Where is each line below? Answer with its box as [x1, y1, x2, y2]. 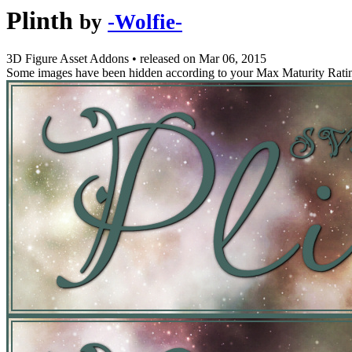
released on [140, 52, 199, 66]
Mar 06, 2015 [199, 52, 266, 66]
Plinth [6, 6, 73, 35]
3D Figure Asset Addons [6, 52, 132, 66]
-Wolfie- [108, 10, 182, 34]
